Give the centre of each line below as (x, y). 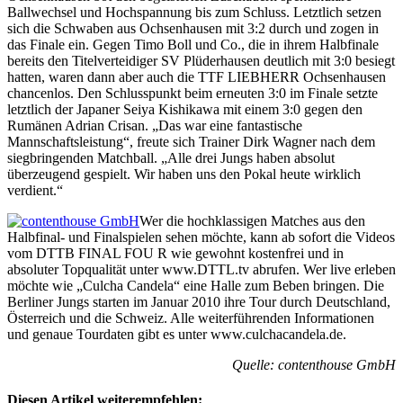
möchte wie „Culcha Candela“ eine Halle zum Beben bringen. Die (196, 285)
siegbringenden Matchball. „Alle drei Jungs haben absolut (171, 157)
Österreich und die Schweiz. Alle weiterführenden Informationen (191, 318)
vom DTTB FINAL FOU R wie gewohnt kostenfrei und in (175, 253)
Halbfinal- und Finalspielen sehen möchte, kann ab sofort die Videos (201, 237)
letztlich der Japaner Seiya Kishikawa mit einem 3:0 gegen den (185, 109)
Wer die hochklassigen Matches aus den (252, 220)
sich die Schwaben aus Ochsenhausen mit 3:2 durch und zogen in (193, 28)
